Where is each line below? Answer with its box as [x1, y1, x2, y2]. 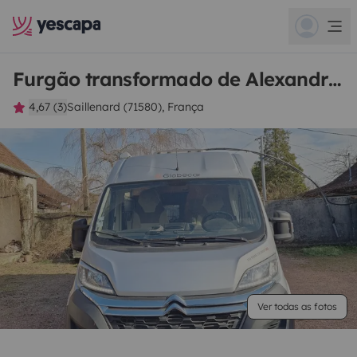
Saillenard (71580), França [67, 100, 204, 114]
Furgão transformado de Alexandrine [328, 67, 343, 91]
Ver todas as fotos [257, 300, 337, 312]
